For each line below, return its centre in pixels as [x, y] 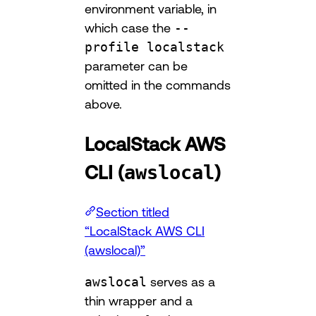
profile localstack [154, 47]
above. [103, 104]
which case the [129, 28]
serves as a [181, 282]
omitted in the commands [158, 85]
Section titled [133, 212]
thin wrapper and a [139, 301]
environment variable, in [151, 9]
